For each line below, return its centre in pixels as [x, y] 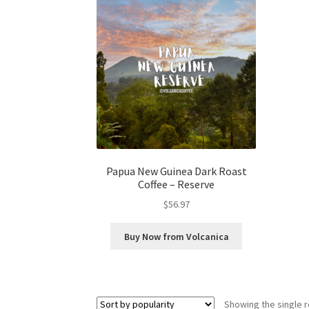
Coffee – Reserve [177, 184]
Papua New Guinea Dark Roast [176, 171]
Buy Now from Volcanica [176, 236]
